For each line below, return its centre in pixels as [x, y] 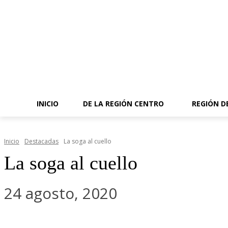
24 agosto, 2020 [61, 193]
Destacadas [41, 141]
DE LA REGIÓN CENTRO [123, 104]
